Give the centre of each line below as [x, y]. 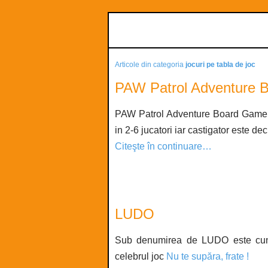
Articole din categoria [150, 65]
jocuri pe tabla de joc [220, 65]
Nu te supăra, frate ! [208, 256]
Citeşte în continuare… [163, 146]
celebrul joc [141, 256]
